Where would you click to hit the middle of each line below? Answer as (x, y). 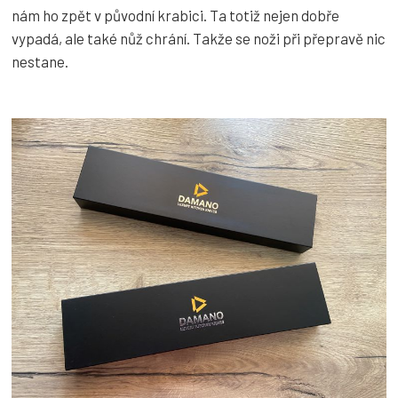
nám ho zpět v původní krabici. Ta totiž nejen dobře (175, 16)
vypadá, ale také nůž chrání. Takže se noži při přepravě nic (199, 39)
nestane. (40, 62)
